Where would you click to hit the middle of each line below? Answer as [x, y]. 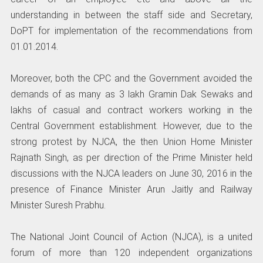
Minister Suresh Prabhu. [58, 205]
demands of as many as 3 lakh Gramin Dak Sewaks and [131, 94]
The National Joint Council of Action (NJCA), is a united [131, 237]
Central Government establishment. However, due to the [131, 126]
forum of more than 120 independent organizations [131, 252]
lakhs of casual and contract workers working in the [131, 110]
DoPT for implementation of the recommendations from [131, 31]
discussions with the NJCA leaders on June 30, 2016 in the [131, 173]
